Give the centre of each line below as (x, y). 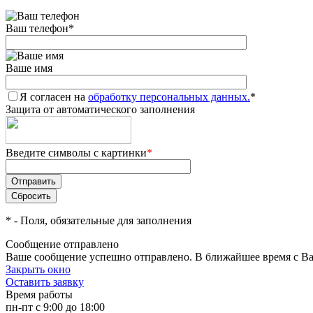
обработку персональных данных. (169, 97)
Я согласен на (54, 97)
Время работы (39, 294)
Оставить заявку (45, 282)
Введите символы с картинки (76, 153)
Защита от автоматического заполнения (100, 109)
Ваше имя (29, 68)
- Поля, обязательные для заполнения (101, 220)
